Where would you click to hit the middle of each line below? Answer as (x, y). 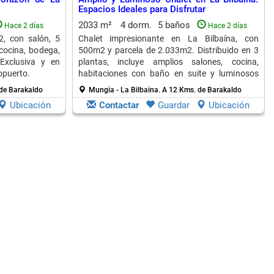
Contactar (119, 105)
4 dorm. (136, 25)
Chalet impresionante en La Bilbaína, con (168, 39)
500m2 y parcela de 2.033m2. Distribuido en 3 (168, 50)
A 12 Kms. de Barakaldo (202, 90)
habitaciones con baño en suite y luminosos (168, 73)
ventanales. (100, 85)
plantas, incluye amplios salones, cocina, (168, 62)
